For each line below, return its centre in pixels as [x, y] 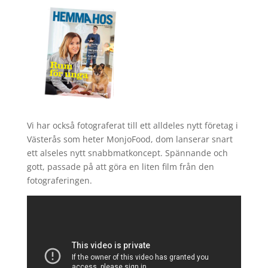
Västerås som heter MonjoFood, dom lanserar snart [130, 139]
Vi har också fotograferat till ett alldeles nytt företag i [132, 126]
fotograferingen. [59, 181]
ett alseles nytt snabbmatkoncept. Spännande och [127, 153]
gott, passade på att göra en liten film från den [120, 167]
